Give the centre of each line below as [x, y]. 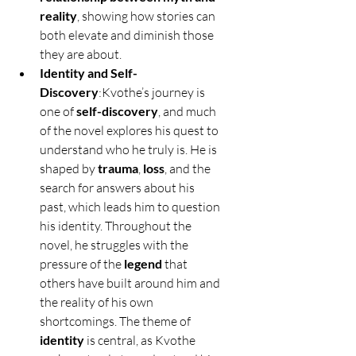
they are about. [81, 54]
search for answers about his [118, 188]
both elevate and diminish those [128, 35]
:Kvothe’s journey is [153, 93]
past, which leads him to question [131, 207]
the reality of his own [98, 302]
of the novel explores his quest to [130, 131]
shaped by [69, 169]
